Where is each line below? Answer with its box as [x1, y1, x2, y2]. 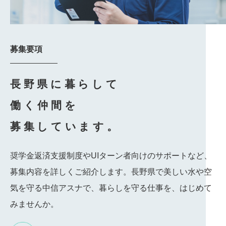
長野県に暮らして [10, 78, 120, 90]
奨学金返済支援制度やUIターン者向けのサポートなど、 [10, 149, 212, 161]
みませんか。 [10, 197, 59, 209]
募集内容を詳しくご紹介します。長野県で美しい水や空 [10, 165, 212, 177]
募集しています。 [10, 120, 121, 133]
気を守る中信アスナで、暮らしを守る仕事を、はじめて [10, 181, 212, 193]
